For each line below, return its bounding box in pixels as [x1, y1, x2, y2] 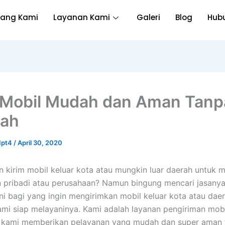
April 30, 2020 [18, 139, 62, 147]
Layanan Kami [53, 12, 110, 23]
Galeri [137, 12, 161, 23]
